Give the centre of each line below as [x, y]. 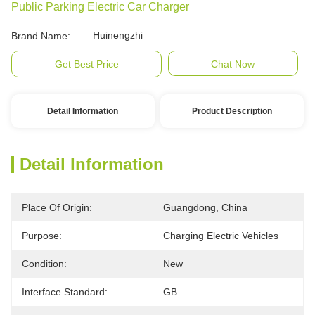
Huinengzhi [118, 35]
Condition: [44, 264]
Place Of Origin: [57, 207]
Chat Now [233, 64]
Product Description [232, 111]
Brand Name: [41, 36]
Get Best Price [86, 64]
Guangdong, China [205, 207]
